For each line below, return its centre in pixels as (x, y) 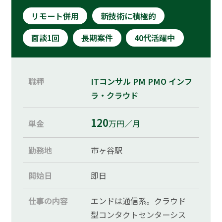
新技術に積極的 (128, 16)
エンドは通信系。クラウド (139, 201)
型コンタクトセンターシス (139, 215)
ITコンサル (111, 82)
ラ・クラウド (115, 95)
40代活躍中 (155, 38)
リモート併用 (55, 16)
